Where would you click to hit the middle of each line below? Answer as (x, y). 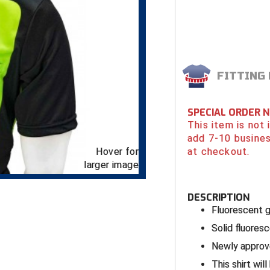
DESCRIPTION (218, 198)
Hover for (117, 152)
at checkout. (219, 152)
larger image (111, 165)
